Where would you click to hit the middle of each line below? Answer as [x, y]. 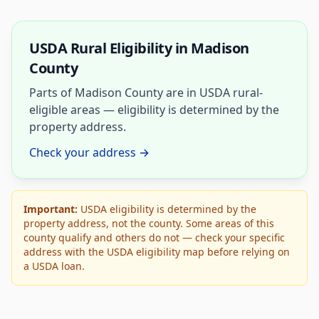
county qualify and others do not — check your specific [154, 237]
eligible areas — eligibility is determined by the [154, 110]
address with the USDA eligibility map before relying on [157, 252]
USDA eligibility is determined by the [167, 209]
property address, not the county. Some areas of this [149, 223]
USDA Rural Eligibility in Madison [139, 48]
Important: [51, 209]
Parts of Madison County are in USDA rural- [146, 93]
